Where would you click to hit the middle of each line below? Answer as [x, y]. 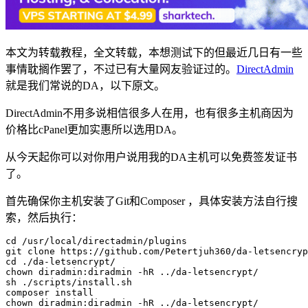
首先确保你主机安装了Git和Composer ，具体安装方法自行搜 [152, 201]
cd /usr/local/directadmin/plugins [96, 241]
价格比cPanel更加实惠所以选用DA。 [94, 129]
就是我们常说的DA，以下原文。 [85, 85]
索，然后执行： [44, 217]
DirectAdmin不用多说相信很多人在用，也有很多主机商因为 [150, 113]
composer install [49, 292]
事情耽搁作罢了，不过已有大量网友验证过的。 [121, 69]
